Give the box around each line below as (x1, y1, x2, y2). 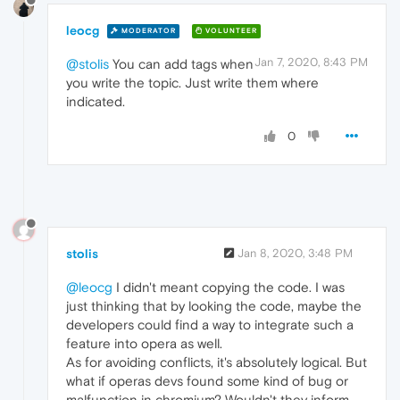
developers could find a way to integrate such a (66, 316, 354, 332)
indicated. (66, 93, 125, 109)
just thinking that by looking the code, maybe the (66, 297, 362, 313)
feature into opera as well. (66, 335, 222, 351)
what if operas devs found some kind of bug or (66, 372, 348, 388)
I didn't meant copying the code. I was (112, 279, 345, 295)
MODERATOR (119, 27, 176, 36)
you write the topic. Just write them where (66, 74, 319, 90)
